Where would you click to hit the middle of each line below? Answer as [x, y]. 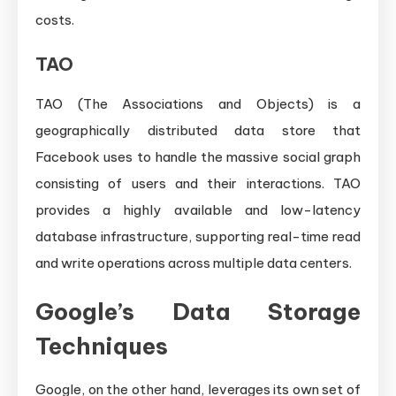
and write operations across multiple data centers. [194, 263]
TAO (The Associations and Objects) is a [198, 103]
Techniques [102, 346]
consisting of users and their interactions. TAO [198, 183]
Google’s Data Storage [198, 311]
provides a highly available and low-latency [198, 209]
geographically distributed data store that [198, 130]
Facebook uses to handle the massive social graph [198, 156]
